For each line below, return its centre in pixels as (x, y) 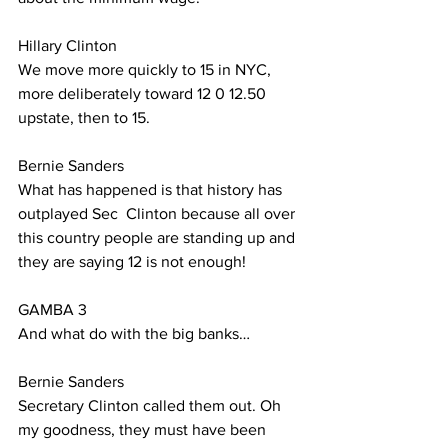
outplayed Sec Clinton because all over (158, 213)
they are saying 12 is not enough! (132, 261)
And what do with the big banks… (134, 333)
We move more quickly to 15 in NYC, (146, 69)
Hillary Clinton (69, 45)
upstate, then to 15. (84, 117)
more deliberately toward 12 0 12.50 (144, 93)
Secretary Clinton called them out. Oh (151, 405)
